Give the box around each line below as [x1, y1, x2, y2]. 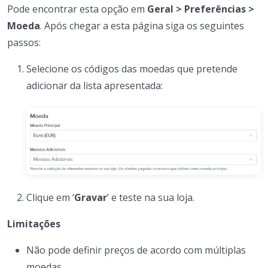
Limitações [7, 217, 60, 231]
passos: [7, 35, 41, 49]
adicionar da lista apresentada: [26, 78, 163, 92]
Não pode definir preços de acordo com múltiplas [26, 243, 246, 257]
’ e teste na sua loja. [107, 191, 194, 205]
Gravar [74, 191, 107, 205]
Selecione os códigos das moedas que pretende [26, 62, 237, 75]
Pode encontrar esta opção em [7, 2, 147, 16]
